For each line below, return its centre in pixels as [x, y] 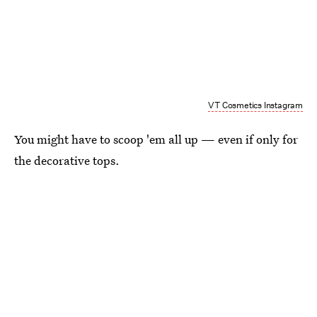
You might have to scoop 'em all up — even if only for [156, 139]
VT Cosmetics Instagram [255, 105]
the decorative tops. [67, 161]
